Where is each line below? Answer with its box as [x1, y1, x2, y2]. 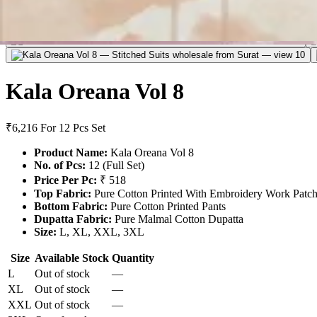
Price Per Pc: [34, 174, 97, 187]
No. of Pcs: [34, 159, 86, 172]
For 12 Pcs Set [40, 122, 105, 134]
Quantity [112, 252, 154, 265]
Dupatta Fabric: [34, 213, 112, 226]
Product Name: [34, 146, 108, 159]
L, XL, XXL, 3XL [57, 226, 144, 238]
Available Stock [35, 252, 109, 265]
